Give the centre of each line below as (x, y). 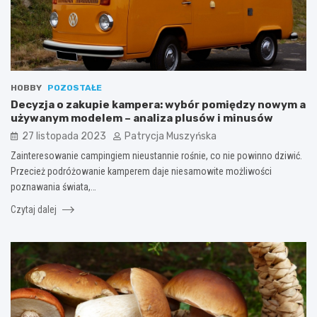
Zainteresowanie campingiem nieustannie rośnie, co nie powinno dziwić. (156, 155)
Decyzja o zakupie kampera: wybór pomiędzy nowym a (158, 104)
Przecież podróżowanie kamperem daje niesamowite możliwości (141, 171)
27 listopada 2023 (64, 136)
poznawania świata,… (53, 186)
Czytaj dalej (35, 209)
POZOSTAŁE (75, 87)
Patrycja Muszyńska (171, 136)
